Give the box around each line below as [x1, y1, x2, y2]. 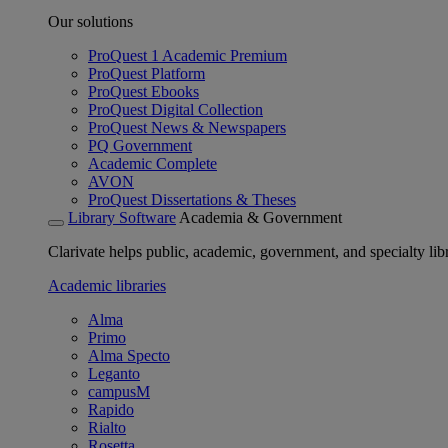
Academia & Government [179, 209, 342, 226]
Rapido [88, 401, 134, 418]
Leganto [88, 365, 140, 382]
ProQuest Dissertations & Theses [88, 191, 296, 208]
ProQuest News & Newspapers [88, 119, 286, 136]
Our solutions [48, 13, 133, 30]
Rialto [88, 419, 126, 436]
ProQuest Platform [88, 65, 205, 82]
